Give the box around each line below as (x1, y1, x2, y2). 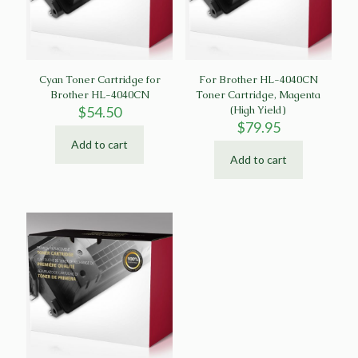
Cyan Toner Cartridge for (38, 73, 161, 87)
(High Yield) (230, 103, 287, 117)
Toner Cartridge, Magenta (196, 88, 321, 102)
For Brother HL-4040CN (198, 73, 318, 87)
